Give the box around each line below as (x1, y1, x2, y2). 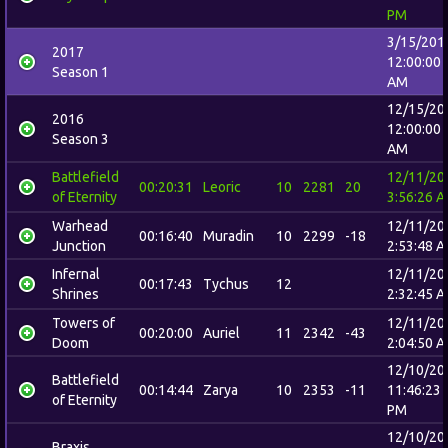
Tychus (203, 276, 249, 292)
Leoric (203, 179, 241, 195)
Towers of (52, 315, 115, 331)
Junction (52, 238, 106, 254)
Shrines (52, 286, 99, 302)
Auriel (203, 325, 240, 341)
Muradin (203, 228, 254, 244)
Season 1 (52, 64, 109, 80)
